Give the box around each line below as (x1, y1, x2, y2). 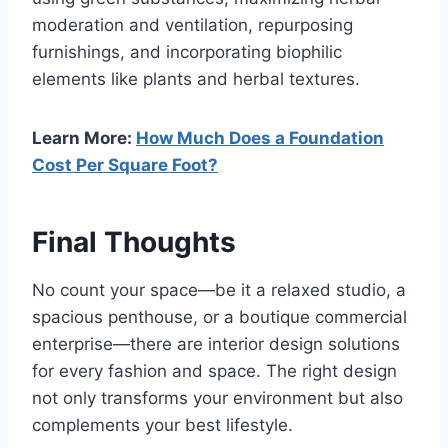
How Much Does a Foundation (136, 128, 384, 149)
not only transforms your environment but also (32, 388, 403, 409)
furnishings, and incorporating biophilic (32, 42, 342, 63)
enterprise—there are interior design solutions (32, 334, 400, 355)
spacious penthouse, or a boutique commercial (32, 307, 407, 328)
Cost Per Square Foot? (32, 155, 218, 176)
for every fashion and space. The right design (32, 361, 397, 382)
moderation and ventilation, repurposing (32, 15, 353, 36)
